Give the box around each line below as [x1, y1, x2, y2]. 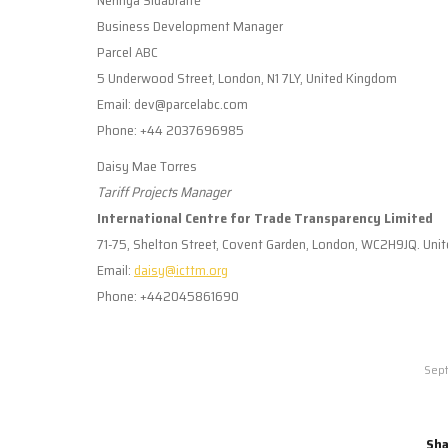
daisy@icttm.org [134, 258, 228, 281]
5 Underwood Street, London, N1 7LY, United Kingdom [97, 66, 397, 89]
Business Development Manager [97, 14, 283, 37]
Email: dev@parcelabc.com [97, 92, 248, 115]
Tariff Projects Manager [97, 180, 231, 203]
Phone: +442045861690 [97, 284, 239, 307]
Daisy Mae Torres [97, 154, 197, 177]
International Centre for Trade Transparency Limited [97, 206, 433, 229]
